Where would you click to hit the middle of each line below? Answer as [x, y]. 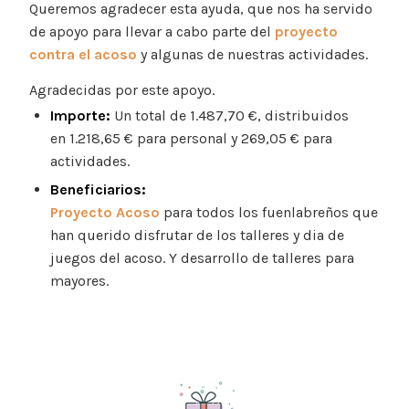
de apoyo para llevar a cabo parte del [152, 32]
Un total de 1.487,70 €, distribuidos [230, 115]
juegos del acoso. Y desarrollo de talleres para [202, 257]
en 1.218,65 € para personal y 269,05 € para [191, 138]
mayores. [79, 280]
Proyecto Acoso [105, 212]
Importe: [80, 115]
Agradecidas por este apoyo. [122, 89]
